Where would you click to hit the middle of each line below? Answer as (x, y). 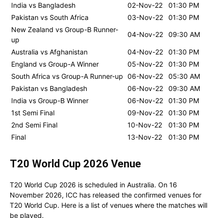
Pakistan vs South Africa (50, 17)
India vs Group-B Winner (50, 100)
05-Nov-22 (145, 64)
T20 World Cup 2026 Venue (75, 163)
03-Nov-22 (145, 17)
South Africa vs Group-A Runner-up (67, 76)
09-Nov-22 (145, 112)
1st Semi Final (33, 112)
